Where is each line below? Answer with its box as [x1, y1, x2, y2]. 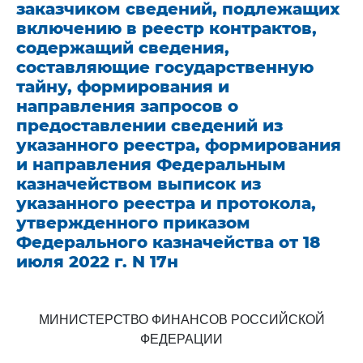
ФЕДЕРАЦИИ [140, 332, 223, 346]
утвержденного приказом [16, 213, 250, 233]
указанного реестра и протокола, [16, 194, 316, 213]
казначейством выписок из [16, 174, 261, 194]
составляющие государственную [16, 58, 314, 77]
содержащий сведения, [16, 38, 229, 58]
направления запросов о [16, 96, 238, 116]
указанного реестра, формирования [16, 135, 341, 155]
